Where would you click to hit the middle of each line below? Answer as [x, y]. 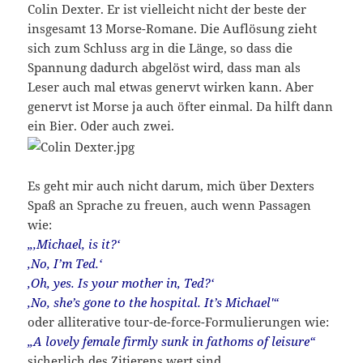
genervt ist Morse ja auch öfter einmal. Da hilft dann [181, 107]
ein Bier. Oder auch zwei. [101, 126]
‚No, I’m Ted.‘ [65, 264]
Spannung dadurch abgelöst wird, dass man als [164, 68]
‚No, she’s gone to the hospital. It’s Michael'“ [154, 303]
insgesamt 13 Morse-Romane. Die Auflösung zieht [173, 29]
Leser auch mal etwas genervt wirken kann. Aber [171, 87]
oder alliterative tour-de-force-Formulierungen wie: [179, 322]
